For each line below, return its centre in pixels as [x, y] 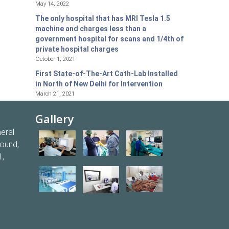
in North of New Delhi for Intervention [99, 84]
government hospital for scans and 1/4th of [109, 39]
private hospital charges [77, 49]
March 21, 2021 [55, 94]
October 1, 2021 [55, 59]
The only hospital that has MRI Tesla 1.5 [102, 19]
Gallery [55, 119]
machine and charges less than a [90, 29]
